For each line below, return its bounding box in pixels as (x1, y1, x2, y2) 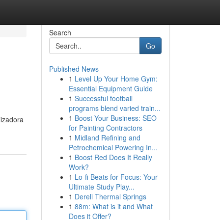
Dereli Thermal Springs (74, 192, 146, 201)
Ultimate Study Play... (68, 182, 135, 192)
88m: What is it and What (74, 201, 153, 211)
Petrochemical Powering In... (68, 142, 158, 152)
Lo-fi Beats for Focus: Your (74, 172, 158, 182)
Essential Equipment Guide (68, 83, 153, 93)
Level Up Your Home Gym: (74, 74, 158, 83)
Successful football (74, 93, 133, 103)
